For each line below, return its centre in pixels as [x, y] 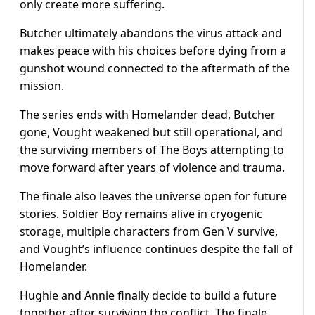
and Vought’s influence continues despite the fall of [156, 249]
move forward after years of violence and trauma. [152, 168]
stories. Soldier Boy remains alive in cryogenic [141, 214]
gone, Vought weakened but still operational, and [151, 133]
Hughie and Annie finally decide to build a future [148, 296]
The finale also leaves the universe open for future [153, 197]
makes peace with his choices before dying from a [153, 51]
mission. [42, 86]
